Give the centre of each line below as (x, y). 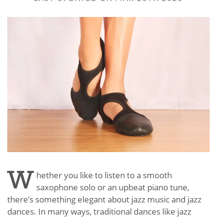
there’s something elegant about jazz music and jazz (104, 199)
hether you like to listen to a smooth (104, 175)
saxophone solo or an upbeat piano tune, (113, 187)
